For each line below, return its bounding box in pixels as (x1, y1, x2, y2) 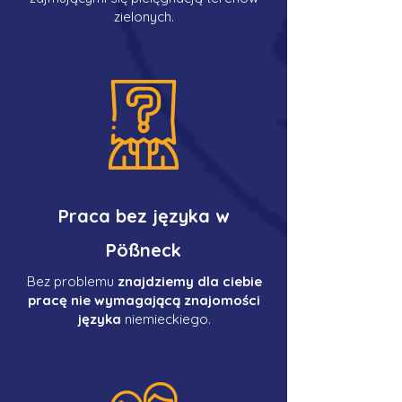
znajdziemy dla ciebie (117, 273, 262, 290)
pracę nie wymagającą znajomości (28, 292, 260, 309)
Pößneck (106, 239, 181, 261)
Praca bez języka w (58, 205, 229, 227)
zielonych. (114, 8, 174, 25)
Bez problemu (26, 273, 118, 290)
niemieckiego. (120, 310, 211, 328)
